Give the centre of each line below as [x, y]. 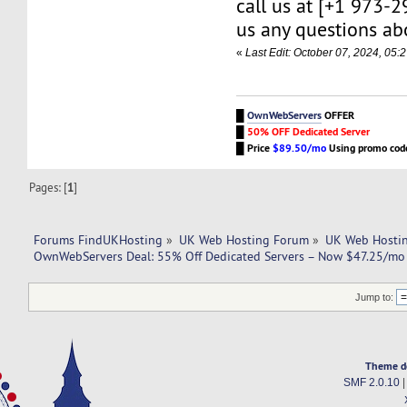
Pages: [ [49, 188]
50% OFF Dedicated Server [309, 131]
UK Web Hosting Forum [244, 240]
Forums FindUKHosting [98, 240]
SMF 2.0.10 [371, 382]
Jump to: [375, 297]
